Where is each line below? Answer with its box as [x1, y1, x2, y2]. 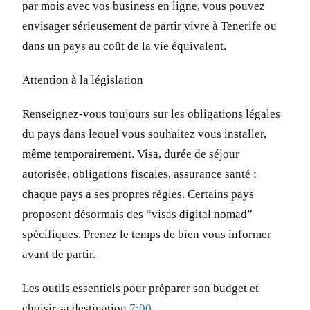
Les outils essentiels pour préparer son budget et [22, 282, 259, 295]
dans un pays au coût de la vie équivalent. [22, 39, 226, 53]
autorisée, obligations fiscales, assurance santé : [22, 167, 257, 181]
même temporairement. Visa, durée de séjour [22, 147, 239, 161]
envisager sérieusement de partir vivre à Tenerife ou [22, 19, 277, 33]
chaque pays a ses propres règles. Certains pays [22, 188, 254, 201]
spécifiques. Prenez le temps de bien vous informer [22, 228, 271, 241]
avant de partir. [22, 248, 95, 262]
